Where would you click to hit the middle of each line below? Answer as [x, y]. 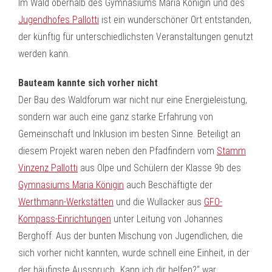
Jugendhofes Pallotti [59, 20]
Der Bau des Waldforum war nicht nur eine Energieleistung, [133, 100]
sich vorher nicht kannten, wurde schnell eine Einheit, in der [134, 253]
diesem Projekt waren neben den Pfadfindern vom [117, 151]
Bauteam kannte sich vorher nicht [88, 83]
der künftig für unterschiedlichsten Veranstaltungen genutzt [136, 37]
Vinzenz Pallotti [48, 168]
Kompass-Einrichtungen [65, 219]
